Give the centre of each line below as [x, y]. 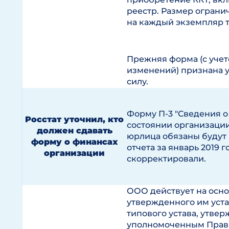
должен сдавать [74, 131]
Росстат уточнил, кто [74, 119]
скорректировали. [166, 159]
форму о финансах [74, 142]
